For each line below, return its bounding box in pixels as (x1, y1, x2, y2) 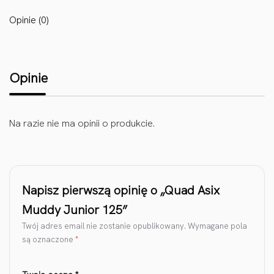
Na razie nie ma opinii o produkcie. (9, 117, 155, 130)
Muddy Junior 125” (22, 202, 127, 218)
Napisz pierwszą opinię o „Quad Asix (22, 182, 220, 199)
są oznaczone (22, 234, 75, 245)
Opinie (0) (9, 13, 48, 27)
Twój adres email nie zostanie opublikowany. (22, 221, 186, 232)
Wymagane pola (188, 221, 247, 232)
